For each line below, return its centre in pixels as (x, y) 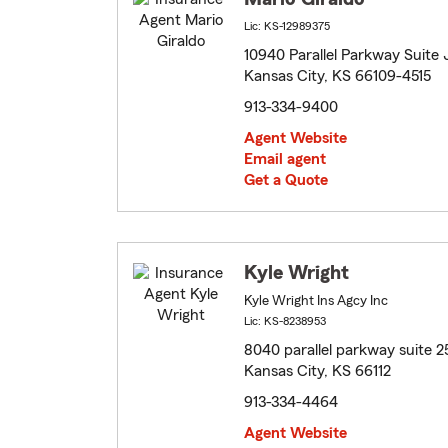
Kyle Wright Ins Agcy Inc (316, 301)
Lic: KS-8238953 (285, 321)
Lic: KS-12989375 (287, 26)
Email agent (285, 159)
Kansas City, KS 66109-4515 (337, 76)
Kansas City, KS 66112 (317, 371)
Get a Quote (286, 180)
